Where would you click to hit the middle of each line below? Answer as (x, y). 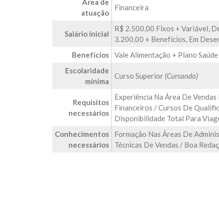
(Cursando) (181, 76)
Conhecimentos (82, 134)
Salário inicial (87, 34)
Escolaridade (87, 70)
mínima (97, 81)
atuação (95, 13)
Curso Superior (140, 76)
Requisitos (91, 102)
